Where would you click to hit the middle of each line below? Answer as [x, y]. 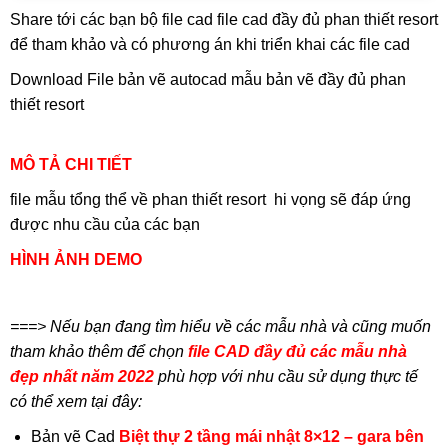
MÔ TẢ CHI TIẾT [70, 165]
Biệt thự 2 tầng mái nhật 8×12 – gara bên [271, 437]
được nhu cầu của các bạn [104, 225]
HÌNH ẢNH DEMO [75, 260]
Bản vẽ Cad [74, 437]
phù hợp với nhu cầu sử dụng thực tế [285, 377]
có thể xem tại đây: [75, 402]
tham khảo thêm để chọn [98, 352]
